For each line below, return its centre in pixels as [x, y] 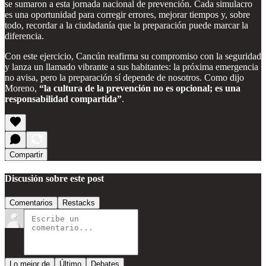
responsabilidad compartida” [63, 99]
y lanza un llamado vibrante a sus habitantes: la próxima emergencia [132, 66]
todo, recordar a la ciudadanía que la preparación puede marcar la [126, 25]
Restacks [79, 203]
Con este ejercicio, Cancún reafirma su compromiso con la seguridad [133, 56]
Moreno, [22, 88]
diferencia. [24, 36]
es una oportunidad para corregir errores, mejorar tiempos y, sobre [127, 14]
